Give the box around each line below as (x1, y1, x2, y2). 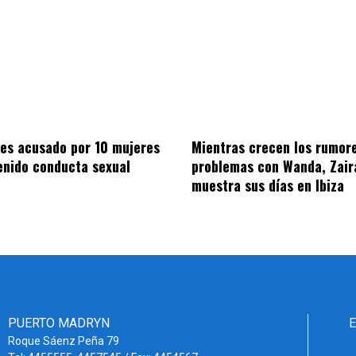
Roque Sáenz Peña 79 (8, 335, 120, 348)
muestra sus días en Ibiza (191, 175, 344, 196)
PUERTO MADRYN (8, 315, 110, 331)
